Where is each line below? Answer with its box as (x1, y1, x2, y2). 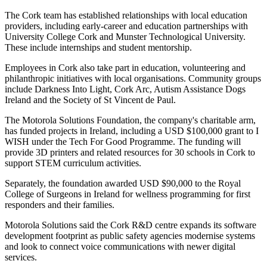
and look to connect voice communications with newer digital (5, 241, 235, 252)
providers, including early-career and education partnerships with (5, 21, 248, 32)
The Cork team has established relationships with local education (5, 10, 247, 21)
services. (5, 252, 37, 263)
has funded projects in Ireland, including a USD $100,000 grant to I (5, 126, 259, 136)
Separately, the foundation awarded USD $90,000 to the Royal (5, 178, 241, 189)
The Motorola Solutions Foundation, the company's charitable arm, (5, 115, 256, 126)
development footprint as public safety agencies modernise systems (5, 231, 255, 241)
